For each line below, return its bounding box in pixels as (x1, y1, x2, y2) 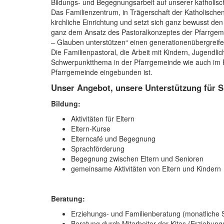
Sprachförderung (71, 143, 124, 153)
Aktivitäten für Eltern (71, 113, 134, 123)
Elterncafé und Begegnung (71, 133, 155, 143)
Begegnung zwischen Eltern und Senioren (71, 153, 203, 163)
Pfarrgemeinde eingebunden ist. (51, 66, 152, 77)
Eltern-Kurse (71, 123, 110, 133)
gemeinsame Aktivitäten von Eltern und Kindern (71, 163, 221, 173)
